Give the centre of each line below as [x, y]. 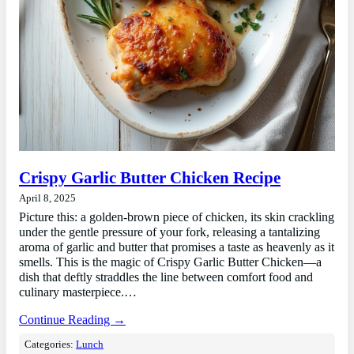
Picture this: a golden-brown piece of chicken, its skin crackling [177, 217]
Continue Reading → [72, 320]
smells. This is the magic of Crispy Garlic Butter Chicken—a [170, 262]
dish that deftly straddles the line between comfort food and [166, 277]
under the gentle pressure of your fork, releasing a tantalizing [169, 232]
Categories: [51, 344]
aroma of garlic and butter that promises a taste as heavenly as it [177, 247]
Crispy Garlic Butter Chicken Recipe [150, 177]
